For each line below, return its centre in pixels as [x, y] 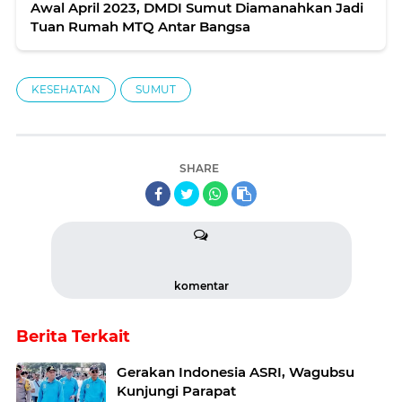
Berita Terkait [73, 336]
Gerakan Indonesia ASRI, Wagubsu [236, 371]
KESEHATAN [66, 89]
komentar [201, 285]
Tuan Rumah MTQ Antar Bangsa [140, 26]
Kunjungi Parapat [176, 390]
